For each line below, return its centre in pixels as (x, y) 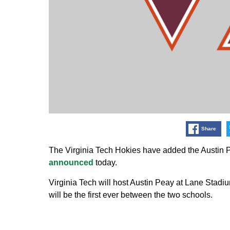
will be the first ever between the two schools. (130, 195)
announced (71, 162)
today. (105, 162)
